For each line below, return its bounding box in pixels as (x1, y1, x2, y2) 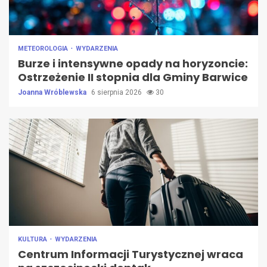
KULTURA (18, 235, 49, 244)
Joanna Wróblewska (18, 88, 88, 97)
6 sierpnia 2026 (91, 88, 144, 97)
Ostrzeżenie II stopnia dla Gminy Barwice (18, 70, 248, 85)
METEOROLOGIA (18, 45, 70, 53)
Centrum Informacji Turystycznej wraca (18, 247, 243, 262)
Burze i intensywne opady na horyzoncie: (18, 56, 248, 72)
